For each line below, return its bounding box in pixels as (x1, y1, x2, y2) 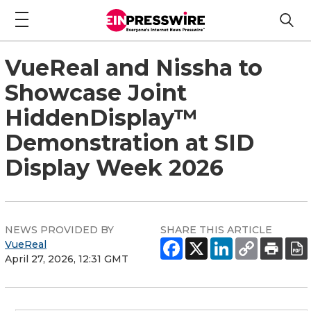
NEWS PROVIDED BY (5, 223, 114, 236)
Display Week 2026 (5, 153, 224, 181)
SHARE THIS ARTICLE (160, 223, 272, 236)
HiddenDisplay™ (5, 103, 197, 131)
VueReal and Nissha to (5, 53, 262, 81)
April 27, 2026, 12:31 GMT (5, 252, 128, 265)
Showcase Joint (5, 78, 187, 106)
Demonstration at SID (5, 128, 254, 156)
